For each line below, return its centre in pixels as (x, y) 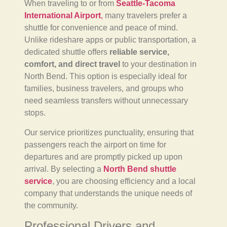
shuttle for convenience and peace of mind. (101, 28)
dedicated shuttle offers (67, 52)
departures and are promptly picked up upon (103, 157)
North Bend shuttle (140, 169)
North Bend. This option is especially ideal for (106, 77)
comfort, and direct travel (72, 64)
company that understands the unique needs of (108, 193)
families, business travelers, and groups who (104, 89)
